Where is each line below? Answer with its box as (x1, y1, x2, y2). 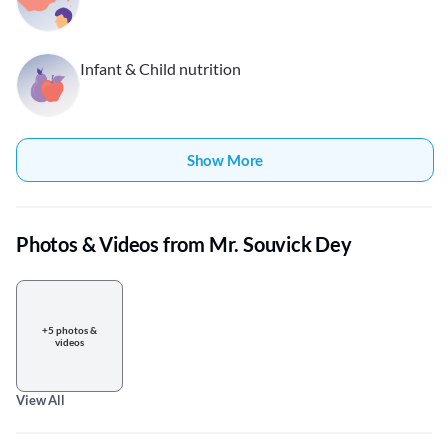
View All (16, 392, 65, 409)
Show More (186, 151, 264, 170)
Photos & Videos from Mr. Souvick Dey (16, 232, 352, 257)
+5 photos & (42, 324, 97, 337)
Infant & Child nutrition (80, 59, 241, 79)
